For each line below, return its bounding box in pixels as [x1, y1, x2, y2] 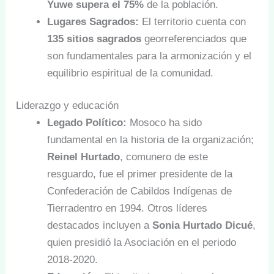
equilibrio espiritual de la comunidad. [47, 67, 214, 79]
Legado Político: [47, 117, 127, 129]
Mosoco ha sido [127, 117, 202, 129]
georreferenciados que [141, 32, 247, 45]
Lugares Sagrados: [47, 15, 139, 28]
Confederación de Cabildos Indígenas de [47, 185, 232, 198]
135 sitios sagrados [47, 32, 142, 45]
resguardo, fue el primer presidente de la [47, 168, 233, 180]
